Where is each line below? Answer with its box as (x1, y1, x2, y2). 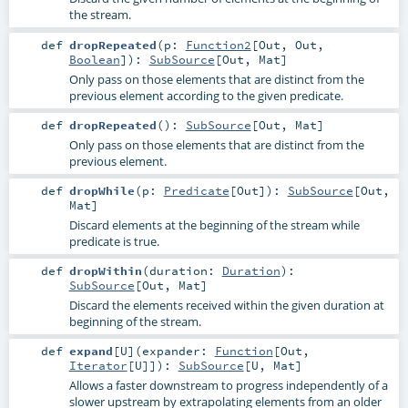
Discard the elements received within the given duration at (68, 296, 384, 313)
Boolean (68, 51, 120, 66)
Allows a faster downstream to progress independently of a (68, 376, 388, 393)
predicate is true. (68, 232, 159, 250)
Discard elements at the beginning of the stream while (68, 216, 360, 233)
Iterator (68, 357, 127, 372)
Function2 (185, 36, 251, 52)
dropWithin (68, 262, 142, 278)
